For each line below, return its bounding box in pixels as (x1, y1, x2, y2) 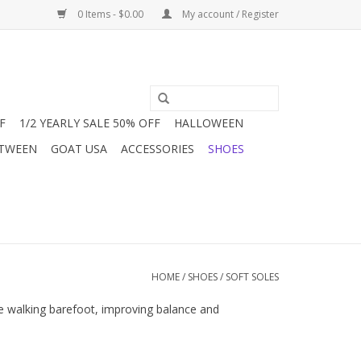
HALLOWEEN (174, 115, 243, 131)
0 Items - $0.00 (75, 7, 146, 21)
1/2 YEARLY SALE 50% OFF (19, 115, 160, 131)
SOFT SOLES (226, 270, 279, 284)
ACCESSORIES (121, 141, 194, 156)
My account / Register (180, 7, 279, 21)
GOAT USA (51, 141, 107, 156)
